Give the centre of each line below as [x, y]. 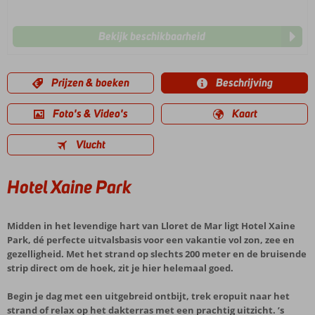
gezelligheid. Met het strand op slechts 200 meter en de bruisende [157, 254]
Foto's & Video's [90, 114]
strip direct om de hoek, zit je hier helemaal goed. [120, 268]
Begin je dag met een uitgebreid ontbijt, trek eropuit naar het [148, 296]
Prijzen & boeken [90, 83]
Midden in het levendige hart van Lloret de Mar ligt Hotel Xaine [151, 226]
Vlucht [90, 144]
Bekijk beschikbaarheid [152, 36]
